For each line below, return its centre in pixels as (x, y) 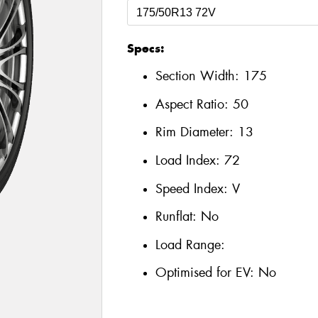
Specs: (145, 48)
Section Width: (199, 76)
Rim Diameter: (196, 132)
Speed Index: (193, 188)
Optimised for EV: (207, 273)
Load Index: (190, 160)
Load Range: (190, 245)
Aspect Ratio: (194, 104)
